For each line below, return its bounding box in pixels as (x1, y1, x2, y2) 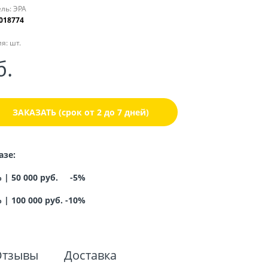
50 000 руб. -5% (11, 172, 86, 184)
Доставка (64, 247, 117, 264)
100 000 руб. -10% (11, 194, 86, 206)
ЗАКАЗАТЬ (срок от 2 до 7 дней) (12, 106, 149, 118)
